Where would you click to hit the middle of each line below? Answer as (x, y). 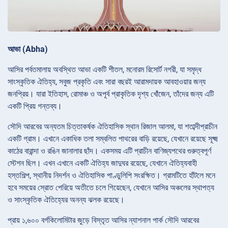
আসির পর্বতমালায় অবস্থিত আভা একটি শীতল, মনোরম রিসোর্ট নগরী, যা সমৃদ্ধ (105, 70)
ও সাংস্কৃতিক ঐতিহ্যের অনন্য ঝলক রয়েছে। (66, 200)
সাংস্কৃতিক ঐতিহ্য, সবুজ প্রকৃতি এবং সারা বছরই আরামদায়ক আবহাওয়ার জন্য (107, 82)
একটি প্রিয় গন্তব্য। (35, 106)
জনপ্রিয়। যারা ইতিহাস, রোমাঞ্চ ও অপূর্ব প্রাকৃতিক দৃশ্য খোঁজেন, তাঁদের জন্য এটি (111, 94)
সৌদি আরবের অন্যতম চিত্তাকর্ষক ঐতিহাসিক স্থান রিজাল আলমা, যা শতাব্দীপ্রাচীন (112, 127)
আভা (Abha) (28, 49)
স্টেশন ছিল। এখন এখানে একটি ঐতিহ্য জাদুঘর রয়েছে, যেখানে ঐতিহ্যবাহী (102, 163)
